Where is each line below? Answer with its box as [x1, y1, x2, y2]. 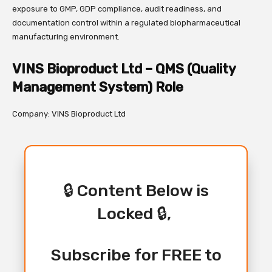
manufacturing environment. [12, 32, 120, 42]
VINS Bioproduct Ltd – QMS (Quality [12, 61, 236, 78]
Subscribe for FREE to [50, 245, 222, 265]
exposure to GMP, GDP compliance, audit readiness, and [12, 4, 222, 14]
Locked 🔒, [97, 204, 175, 224]
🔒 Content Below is [63, 181, 209, 201]
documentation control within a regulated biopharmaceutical [12, 18, 240, 28]
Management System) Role [12, 79, 183, 96]
